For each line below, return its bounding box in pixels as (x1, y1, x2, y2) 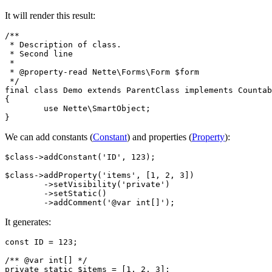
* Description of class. (5, 39, 121, 49)
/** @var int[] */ (5, 255, 87, 265)
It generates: (5, 216, 51, 227)
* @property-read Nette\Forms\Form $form (5, 67, 199, 76)
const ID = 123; (5, 237, 78, 246)
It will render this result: (5, 10, 95, 21)
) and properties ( (127, 131, 192, 142)
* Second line (5, 49, 73, 58)
